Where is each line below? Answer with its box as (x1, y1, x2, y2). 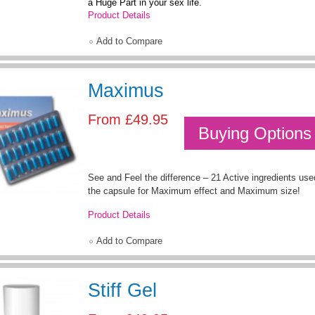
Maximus (88, 80, 164, 101)
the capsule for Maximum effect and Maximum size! (88, 186, 300, 196)
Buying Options (198, 124, 311, 143)
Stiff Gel (88, 279, 157, 301)
